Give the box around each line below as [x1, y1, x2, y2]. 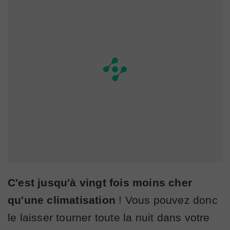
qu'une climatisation [8, 194, 119, 206]
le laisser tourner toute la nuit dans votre [8, 211, 210, 223]
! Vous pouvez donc [119, 194, 218, 206]
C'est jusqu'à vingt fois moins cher [8, 176, 193, 188]
